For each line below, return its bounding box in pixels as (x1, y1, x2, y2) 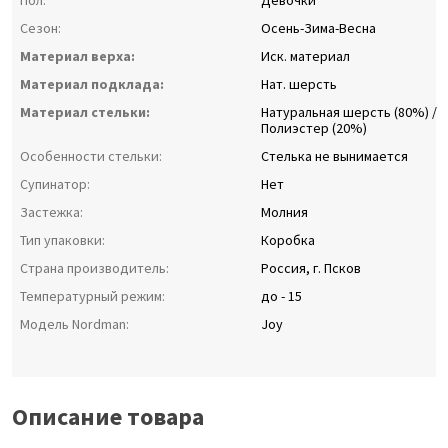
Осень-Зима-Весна (260, 19, 376, 38)
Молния (260, 203, 308, 222)
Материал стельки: (20, 103, 150, 122)
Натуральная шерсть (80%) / (260, 103, 437, 122)
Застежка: (20, 203, 83, 222)
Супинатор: (20, 175, 90, 194)
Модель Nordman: (20, 315, 129, 334)
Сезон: (20, 19, 61, 38)
